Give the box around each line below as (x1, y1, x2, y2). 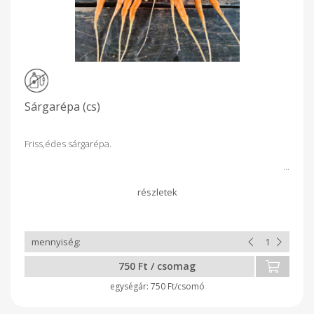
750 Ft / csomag (118, 259, 196, 273)
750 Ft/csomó (150, 280, 205, 292)
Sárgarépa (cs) (25, 98, 100, 114)
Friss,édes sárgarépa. (25, 137, 111, 150)
